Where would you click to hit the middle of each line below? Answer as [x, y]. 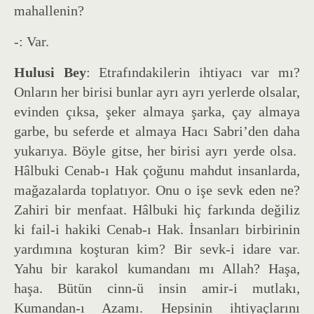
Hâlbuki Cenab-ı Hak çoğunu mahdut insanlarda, [157, 170]
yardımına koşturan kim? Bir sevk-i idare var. [157, 248]
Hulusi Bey [50, 72]
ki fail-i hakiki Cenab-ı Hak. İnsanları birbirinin [157, 229]
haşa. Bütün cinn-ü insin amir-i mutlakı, [157, 288]
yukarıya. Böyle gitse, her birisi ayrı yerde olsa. [157, 150]
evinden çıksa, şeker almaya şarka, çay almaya [157, 111]
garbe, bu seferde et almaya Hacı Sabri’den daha [157, 131]
